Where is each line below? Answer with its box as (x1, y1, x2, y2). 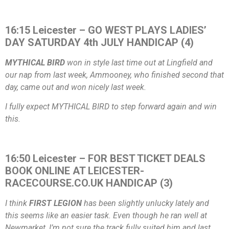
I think (5, 198, 29, 209)
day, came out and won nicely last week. (5, 82, 146, 93)
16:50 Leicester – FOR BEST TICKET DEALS (5, 152, 205, 165)
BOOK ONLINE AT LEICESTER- (5, 165, 144, 177)
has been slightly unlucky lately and (82, 198, 209, 209)
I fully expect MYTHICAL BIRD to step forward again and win (5, 102, 217, 112)
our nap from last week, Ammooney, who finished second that (5, 70, 224, 80)
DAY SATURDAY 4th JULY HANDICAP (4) (5, 36, 194, 49)
